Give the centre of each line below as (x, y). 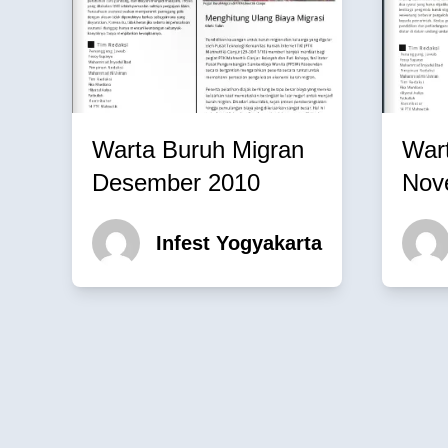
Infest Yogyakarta (239, 242)
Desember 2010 (176, 182)
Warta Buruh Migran (198, 149)
